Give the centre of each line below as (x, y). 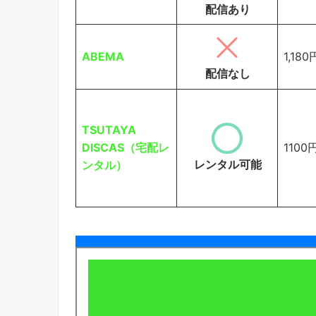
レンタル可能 (222, 164)
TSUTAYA (109, 129)
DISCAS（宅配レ (126, 147)
